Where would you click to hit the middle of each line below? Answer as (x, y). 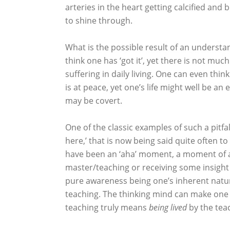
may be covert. (94, 101)
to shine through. (99, 21)
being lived (168, 207)
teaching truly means (107, 207)
